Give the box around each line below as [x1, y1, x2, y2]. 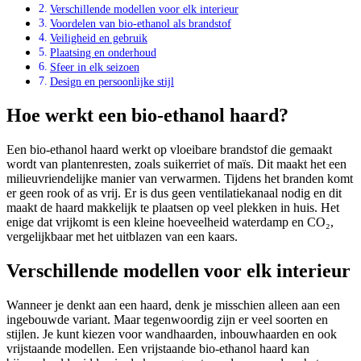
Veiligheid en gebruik [49, 31, 147, 45]
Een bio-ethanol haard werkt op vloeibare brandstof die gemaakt [6, 143, 332, 157]
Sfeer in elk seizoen [49, 60, 139, 74]
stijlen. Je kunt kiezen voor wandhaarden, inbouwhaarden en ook [6, 326, 337, 341]
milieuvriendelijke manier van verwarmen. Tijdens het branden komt [6, 172, 353, 186]
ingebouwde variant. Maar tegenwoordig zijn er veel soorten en [6, 312, 328, 326]
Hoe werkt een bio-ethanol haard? [6, 105, 288, 127]
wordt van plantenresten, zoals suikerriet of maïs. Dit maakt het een [6, 157, 346, 172]
